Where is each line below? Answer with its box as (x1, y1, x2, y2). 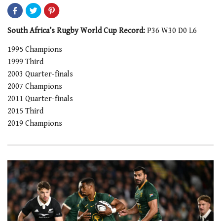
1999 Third (7, 57, 43, 67)
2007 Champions (7, 81, 62, 91)
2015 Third (7, 106, 43, 116)
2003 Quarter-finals (7, 69, 73, 79)
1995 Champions (7, 44, 62, 54)
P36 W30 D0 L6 (145, 26, 197, 36)
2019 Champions (7, 118, 62, 128)
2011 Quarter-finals (7, 94, 73, 104)
